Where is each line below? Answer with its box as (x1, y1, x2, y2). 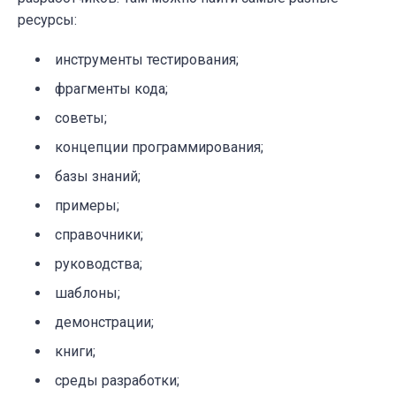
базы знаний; (55, 167, 141, 185)
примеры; (55, 196, 119, 214)
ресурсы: (18, 11, 77, 28)
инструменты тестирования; (55, 50, 239, 68)
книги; (55, 342, 95, 360)
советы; (55, 109, 107, 126)
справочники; (55, 225, 143, 243)
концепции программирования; (55, 138, 263, 156)
